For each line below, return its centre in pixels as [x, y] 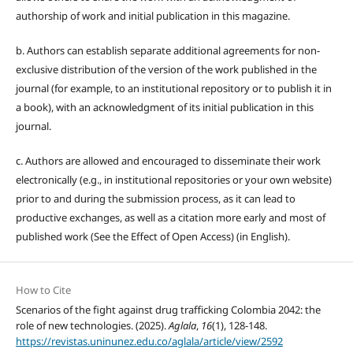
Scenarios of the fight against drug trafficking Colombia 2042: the [168, 309]
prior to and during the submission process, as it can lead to [155, 198]
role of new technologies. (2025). [92, 325]
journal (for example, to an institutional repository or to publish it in [173, 88]
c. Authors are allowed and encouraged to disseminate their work [168, 160]
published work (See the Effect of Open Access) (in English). [152, 236]
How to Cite [43, 290]
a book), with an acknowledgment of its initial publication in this [164, 107]
